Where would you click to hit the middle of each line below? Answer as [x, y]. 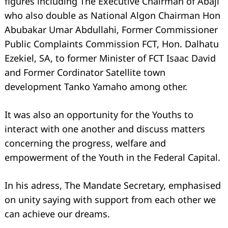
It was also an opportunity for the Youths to [99, 114]
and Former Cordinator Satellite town [85, 72]
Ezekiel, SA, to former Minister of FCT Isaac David [110, 58]
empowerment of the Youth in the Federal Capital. [112, 157]
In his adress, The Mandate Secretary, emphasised [113, 185]
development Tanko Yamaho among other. [96, 86]
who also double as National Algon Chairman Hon [112, 15]
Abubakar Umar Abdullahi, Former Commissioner [111, 29]
